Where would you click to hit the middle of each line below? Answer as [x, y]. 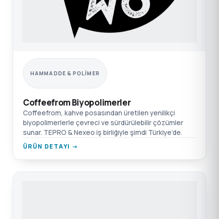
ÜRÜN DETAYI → [51, 146]
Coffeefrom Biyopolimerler [77, 102]
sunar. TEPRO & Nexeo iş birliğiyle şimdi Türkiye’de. [103, 132]
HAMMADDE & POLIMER [65, 73]
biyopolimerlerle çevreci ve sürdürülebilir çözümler [103, 123]
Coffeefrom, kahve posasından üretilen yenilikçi [99, 113]
